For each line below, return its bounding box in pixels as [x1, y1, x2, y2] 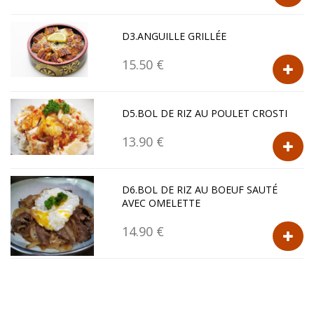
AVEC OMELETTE [122, 196, 201, 210]
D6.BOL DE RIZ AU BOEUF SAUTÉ [122, 183, 278, 197]
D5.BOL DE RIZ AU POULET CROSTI [122, 107, 288, 121]
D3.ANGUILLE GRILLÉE [122, 29, 227, 43]
